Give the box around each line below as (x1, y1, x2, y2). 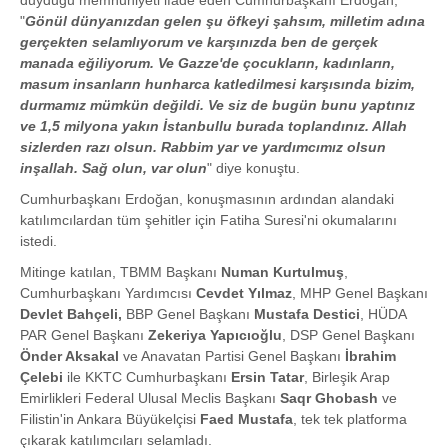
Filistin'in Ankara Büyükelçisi (20, 411, 200, 427)
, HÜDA (360, 306, 406, 322)
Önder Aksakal (20, 348, 119, 364)
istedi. (20, 233, 57, 249)
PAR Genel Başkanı (20, 327, 148, 343)
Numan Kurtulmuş (221, 264, 344, 280)
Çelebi (20, 369, 63, 385)
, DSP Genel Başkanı (282, 327, 415, 343)
